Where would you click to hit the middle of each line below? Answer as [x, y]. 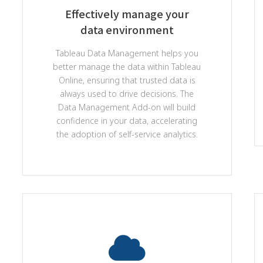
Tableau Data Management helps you [127, 53]
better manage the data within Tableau [127, 67]
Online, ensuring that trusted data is [127, 80]
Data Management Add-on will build [127, 107]
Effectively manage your [127, 14]
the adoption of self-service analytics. [127, 134]
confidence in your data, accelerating [127, 121]
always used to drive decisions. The [127, 94]
